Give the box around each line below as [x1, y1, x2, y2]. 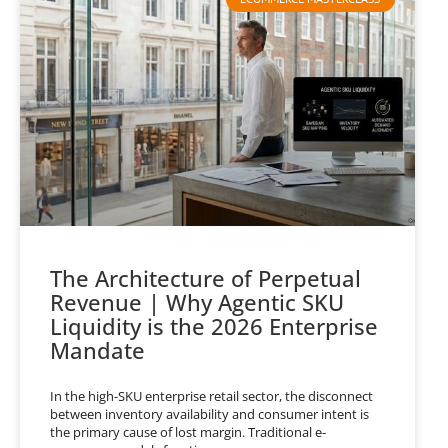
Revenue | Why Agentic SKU [50, 286, 344, 317]
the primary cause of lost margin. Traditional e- [50, 422, 326, 441]
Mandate [50, 334, 145, 365]
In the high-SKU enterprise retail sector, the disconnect [50, 386, 373, 405]
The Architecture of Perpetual [50, 262, 361, 293]
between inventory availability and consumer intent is [50, 404, 369, 423]
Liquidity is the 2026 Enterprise [50, 310, 378, 341]
